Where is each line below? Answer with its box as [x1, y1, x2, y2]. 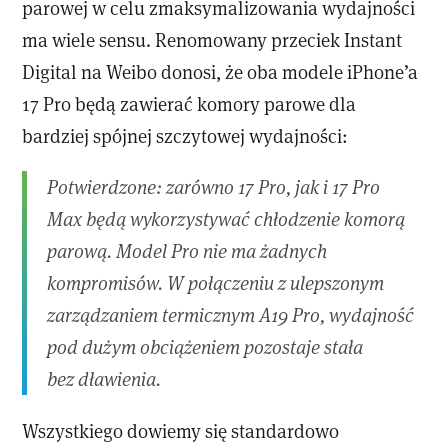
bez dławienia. [47, 366, 162, 392]
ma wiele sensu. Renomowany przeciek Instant [22, 27, 403, 53]
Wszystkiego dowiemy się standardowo [22, 417, 340, 443]
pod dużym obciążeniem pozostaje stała [47, 334, 364, 360]
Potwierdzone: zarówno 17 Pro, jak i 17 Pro [47, 174, 381, 200]
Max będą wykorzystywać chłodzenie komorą [47, 206, 406, 232]
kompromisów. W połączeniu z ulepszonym [47, 270, 385, 296]
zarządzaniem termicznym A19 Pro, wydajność [47, 302, 415, 328]
